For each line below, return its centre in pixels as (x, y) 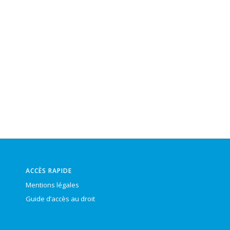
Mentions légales (52, 185)
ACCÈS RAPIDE (49, 171)
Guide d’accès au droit (60, 199)
